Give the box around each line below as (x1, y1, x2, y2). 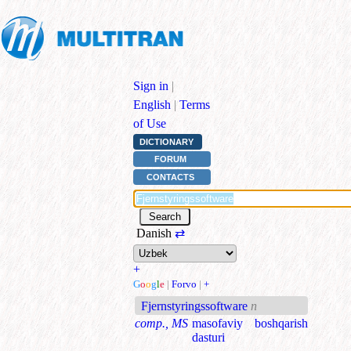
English (133, 98, 171, 111)
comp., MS (135, 316, 188, 330)
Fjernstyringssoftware (141, 299, 248, 313)
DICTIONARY (139, 137, 194, 147)
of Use (133, 117, 166, 130)
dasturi (192, 330, 225, 344)
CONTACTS (147, 172, 195, 182)
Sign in (133, 79, 168, 92)
